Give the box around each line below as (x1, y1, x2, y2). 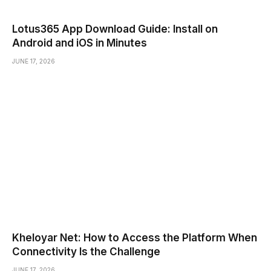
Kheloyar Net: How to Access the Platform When (12, 231, 257, 244)
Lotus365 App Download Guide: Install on (12, 23, 218, 36)
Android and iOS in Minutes (12, 37, 147, 50)
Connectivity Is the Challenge (12, 245, 160, 258)
